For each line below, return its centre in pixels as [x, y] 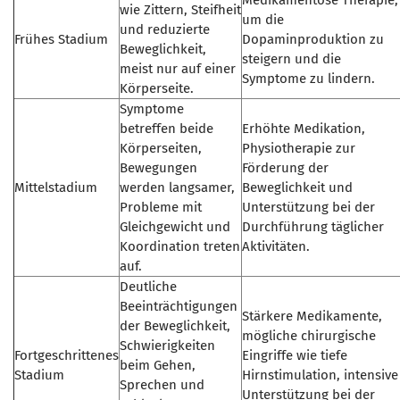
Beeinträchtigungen [179, 306]
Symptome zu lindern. [308, 79]
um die [263, 20]
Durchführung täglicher [313, 227]
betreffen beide [167, 129]
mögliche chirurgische [309, 336]
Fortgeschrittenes [67, 355]
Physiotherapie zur [299, 148]
